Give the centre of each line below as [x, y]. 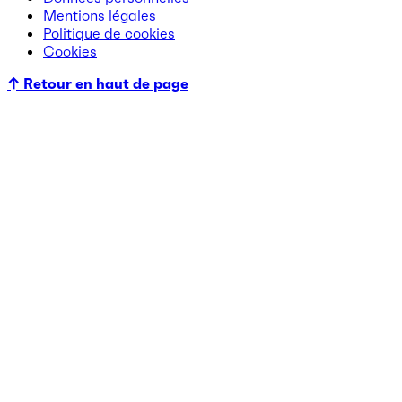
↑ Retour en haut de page [98, 83]
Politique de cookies [109, 33]
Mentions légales [100, 15]
